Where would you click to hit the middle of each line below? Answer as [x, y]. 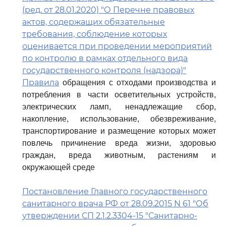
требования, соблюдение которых [95, 34]
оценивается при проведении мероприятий [117, 46]
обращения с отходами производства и [137, 82]
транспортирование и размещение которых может [119, 131]
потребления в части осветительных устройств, [119, 95]
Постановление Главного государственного [115, 191]
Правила [41, 82]
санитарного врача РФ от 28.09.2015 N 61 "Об [115, 204]
